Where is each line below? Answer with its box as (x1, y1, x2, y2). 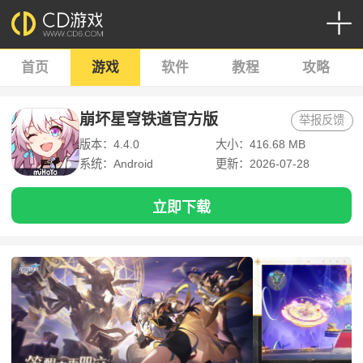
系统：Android (79, 157, 153, 171)
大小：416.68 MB (215, 138, 305, 152)
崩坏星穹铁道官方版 (79, 111, 218, 129)
